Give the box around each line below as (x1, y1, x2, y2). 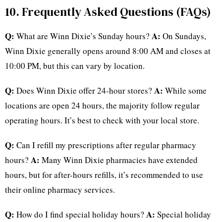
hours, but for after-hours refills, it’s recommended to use (5, 169, 203, 181)
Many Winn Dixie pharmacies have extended (40, 154, 198, 166)
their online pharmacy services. (5, 184, 115, 196)
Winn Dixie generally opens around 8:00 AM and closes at (5, 45, 211, 57)
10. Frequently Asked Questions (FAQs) (5, 3, 211, 20)
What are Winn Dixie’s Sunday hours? (14, 30, 152, 42)
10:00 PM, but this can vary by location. (5, 60, 145, 72)
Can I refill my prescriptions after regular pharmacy (14, 139, 196, 151)
